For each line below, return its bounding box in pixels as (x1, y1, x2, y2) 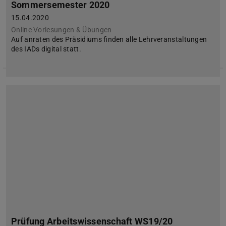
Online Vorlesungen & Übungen (11, 25, 112, 34)
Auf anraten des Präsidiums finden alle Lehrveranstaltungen (11, 35, 207, 43)
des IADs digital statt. (11, 45, 82, 53)
